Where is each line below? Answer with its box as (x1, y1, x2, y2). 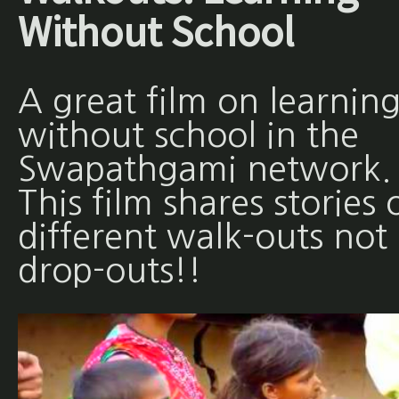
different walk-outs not (17, 219, 387, 255)
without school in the (17, 118, 359, 153)
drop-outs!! (17, 253, 202, 289)
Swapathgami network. (17, 151, 392, 187)
